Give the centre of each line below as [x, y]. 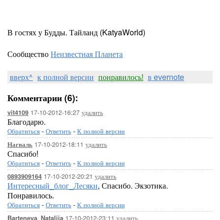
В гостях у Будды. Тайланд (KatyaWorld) [76, 32]
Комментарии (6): [43, 98]
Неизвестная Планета [87, 54]
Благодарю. [27, 122]
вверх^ [21, 77]
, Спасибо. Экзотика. [133, 185]
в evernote [166, 77]
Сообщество [29, 54]
